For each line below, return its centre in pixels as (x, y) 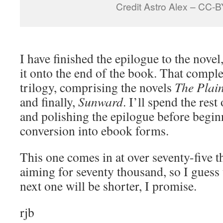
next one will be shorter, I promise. (108, 185)
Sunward (101, 101)
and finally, (49, 101)
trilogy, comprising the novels (97, 87)
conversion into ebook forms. (94, 130)
